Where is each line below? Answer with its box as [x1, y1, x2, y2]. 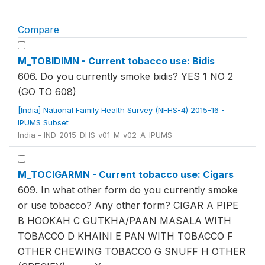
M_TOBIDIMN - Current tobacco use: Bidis [18, 55, 215, 67]
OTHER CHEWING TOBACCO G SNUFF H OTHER [18, 245, 245, 257]
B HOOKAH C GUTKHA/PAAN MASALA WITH [18, 215, 231, 227]
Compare [18, 24, 59, 35]
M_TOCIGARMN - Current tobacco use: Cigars [18, 169, 234, 180]
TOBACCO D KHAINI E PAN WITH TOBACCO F [18, 230, 233, 242]
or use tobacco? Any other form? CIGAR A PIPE [18, 199, 238, 211]
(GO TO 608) [18, 86, 76, 98]
